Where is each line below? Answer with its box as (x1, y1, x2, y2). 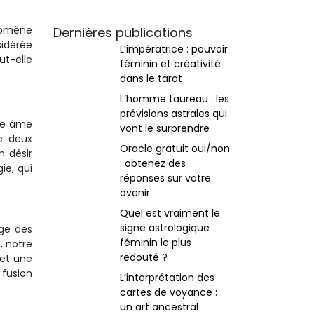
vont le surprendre (120, 121, 210, 135)
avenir (120, 186, 150, 200)
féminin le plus (120, 235, 191, 250)
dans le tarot (120, 71, 182, 86)
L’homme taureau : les (120, 92, 229, 106)
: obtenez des (120, 156, 186, 170)
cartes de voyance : (120, 285, 217, 299)
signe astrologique (120, 221, 210, 235)
